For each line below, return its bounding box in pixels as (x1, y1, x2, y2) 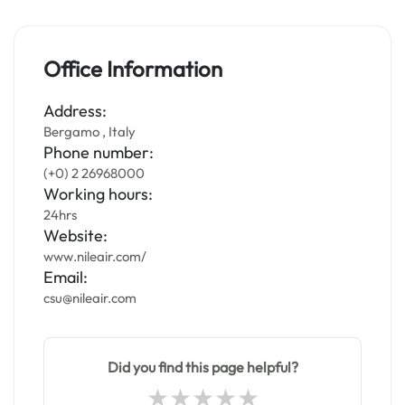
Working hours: (43, 184, 153, 204)
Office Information (43, 55, 222, 82)
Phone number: (43, 142, 154, 163)
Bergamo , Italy (43, 123, 136, 140)
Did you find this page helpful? (107, 358, 298, 376)
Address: (43, 100, 107, 121)
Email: (43, 267, 88, 287)
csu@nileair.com (43, 289, 137, 306)
